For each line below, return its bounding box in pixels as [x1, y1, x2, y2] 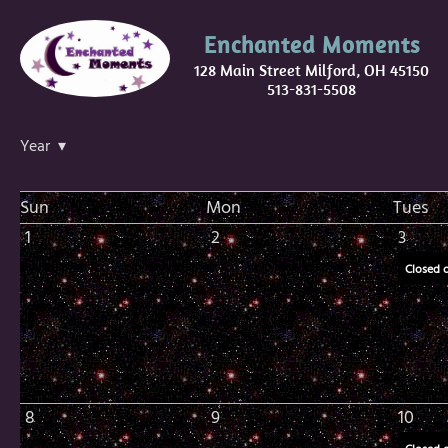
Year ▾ [20, 133, 66, 160]
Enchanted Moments [203, 30, 420, 59]
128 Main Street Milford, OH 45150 [194, 60, 429, 80]
